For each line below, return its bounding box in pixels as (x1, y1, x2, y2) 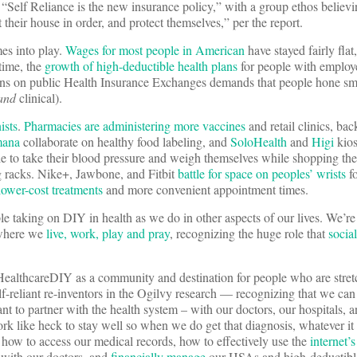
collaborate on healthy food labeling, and (20, 133, 230, 151)
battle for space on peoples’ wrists (178, 165, 346, 182)
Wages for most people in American (65, 41, 245, 59)
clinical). (19, 89, 62, 107)
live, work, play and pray (46, 225, 170, 242)
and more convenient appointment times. (103, 181, 308, 198)
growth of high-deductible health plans (45, 57, 237, 75)
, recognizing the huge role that (170, 225, 328, 242)
